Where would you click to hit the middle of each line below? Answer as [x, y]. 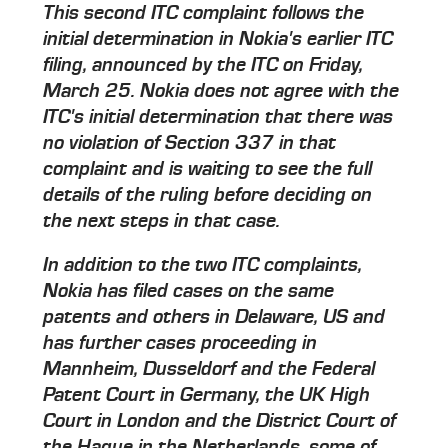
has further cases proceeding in [180, 342]
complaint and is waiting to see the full [208, 168]
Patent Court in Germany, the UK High [207, 394]
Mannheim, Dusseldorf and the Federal [209, 368]
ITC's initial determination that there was [218, 116]
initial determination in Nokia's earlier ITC [218, 38]
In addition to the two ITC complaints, [203, 264]
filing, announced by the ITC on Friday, [203, 64]
